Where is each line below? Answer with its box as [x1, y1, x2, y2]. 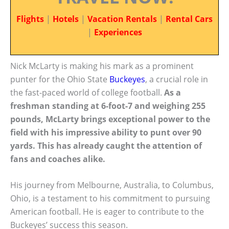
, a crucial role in [145, 73, 208, 85]
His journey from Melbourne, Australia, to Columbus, [10, 179, 214, 191]
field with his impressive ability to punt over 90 [10, 126, 201, 138]
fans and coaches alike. [10, 153, 105, 165]
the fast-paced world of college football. [10, 86, 164, 98]
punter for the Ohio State [10, 73, 109, 85]
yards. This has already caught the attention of [10, 140, 202, 151]
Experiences [94, 27, 142, 38]
